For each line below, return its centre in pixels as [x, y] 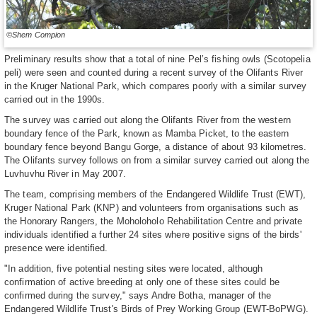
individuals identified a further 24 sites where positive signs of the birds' [153, 234]
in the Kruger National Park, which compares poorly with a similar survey [156, 86]
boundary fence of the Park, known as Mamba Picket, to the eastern [147, 133]
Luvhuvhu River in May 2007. [65, 173]
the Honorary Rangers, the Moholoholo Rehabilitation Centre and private [154, 221]
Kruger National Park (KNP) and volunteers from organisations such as [151, 207]
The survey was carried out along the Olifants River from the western [148, 120]
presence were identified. [56, 248]
